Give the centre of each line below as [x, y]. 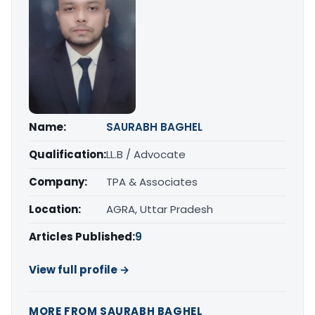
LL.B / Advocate [146, 154]
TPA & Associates [152, 181]
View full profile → [79, 269]
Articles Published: [82, 236]
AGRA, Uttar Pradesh [160, 209]
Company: [58, 181]
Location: [55, 209]
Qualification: [67, 154]
